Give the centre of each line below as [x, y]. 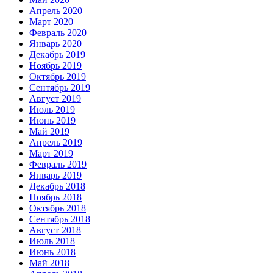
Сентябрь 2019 [60, 88]
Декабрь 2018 [57, 186]
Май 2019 [49, 132]
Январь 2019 [55, 175]
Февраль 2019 [58, 165]
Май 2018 [49, 263]
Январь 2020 [55, 44]
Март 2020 [51, 22]
